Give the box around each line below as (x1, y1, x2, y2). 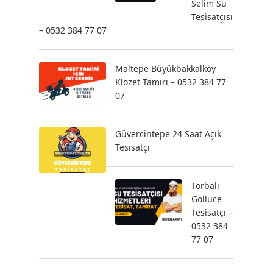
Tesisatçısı (191, 11, 233, 23)
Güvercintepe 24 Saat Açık (115, 128, 221, 140)
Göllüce (191, 193, 222, 205)
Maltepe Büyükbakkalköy (115, 63, 216, 74)
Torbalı (191, 180, 219, 191)
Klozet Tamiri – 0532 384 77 (115, 76, 226, 88)
